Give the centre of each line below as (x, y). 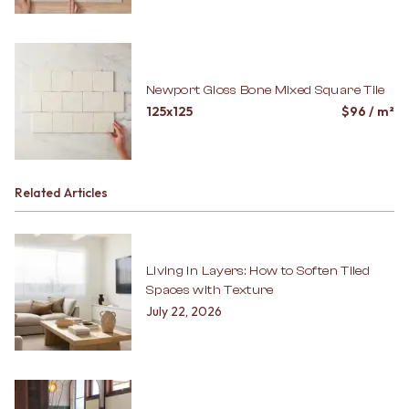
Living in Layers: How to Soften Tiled (258, 272)
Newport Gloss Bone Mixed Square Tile (266, 90)
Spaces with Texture (210, 291)
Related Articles (61, 193)
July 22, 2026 (184, 312)
